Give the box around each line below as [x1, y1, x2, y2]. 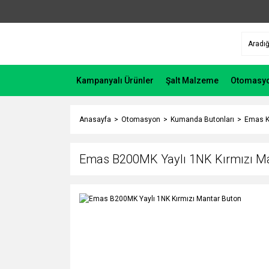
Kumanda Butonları [171, 115, 234, 124]
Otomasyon [121, 115, 160, 124]
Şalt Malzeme [166, 75, 219, 85]
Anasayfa [79, 115, 111, 124]
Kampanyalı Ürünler [76, 75, 154, 85]
